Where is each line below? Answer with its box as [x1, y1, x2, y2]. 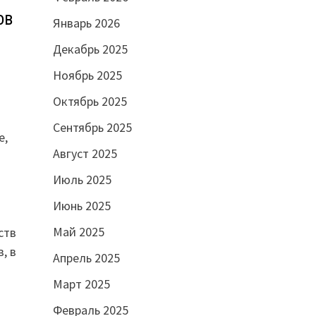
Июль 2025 [52, 171, 111, 188]
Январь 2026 [52, 14, 120, 31]
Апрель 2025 [52, 249, 120, 266]
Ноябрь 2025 [52, 66, 122, 83]
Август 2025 [52, 145, 117, 162]
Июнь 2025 [52, 197, 111, 214]
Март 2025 [52, 275, 110, 292]
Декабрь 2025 [52, 40, 128, 57]
